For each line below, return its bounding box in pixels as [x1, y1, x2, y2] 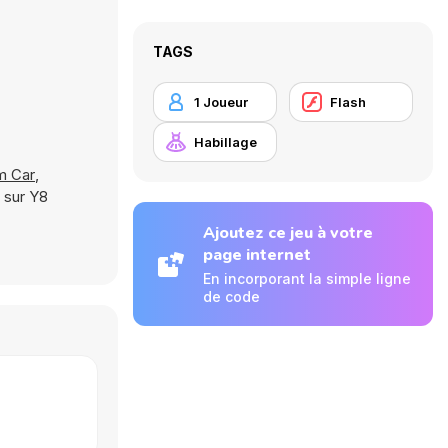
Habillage [194, 134, 257, 150]
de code [203, 288, 260, 305]
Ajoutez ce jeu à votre [203, 222, 373, 244]
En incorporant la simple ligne [203, 270, 411, 287]
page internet [203, 244, 311, 266]
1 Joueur [194, 94, 248, 110]
